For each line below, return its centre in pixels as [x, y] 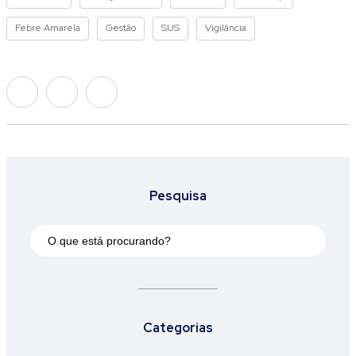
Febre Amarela [48, 28]
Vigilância [226, 28]
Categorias [178, 328]
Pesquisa [178, 196]
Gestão [121, 28]
